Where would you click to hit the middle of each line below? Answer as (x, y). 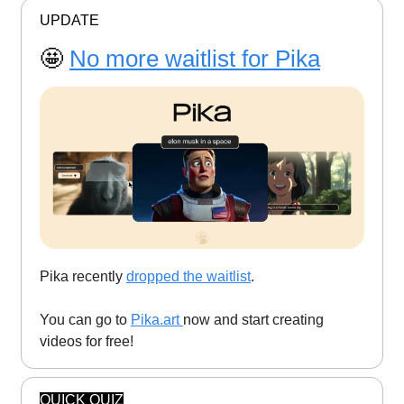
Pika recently (83, 276)
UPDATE (69, 20)
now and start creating (253, 319)
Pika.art (157, 319)
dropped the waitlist (188, 276)
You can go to (85, 319)
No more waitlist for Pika (195, 58)
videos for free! (87, 341)
